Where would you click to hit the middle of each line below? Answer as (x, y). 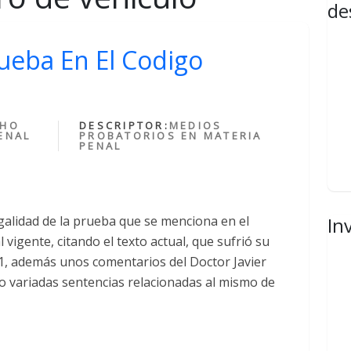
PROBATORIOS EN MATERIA (171, 136)
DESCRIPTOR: (124, 126)
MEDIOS (195, 126)
